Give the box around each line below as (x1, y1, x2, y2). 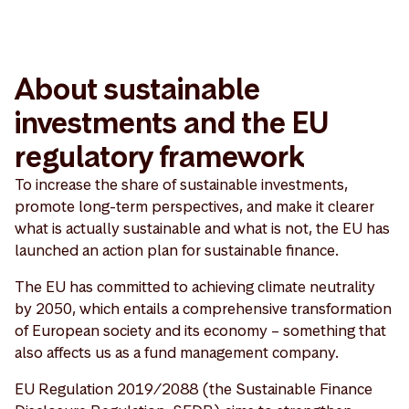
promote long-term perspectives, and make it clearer (15, 195, 374, 216)
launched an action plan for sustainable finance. (15, 239, 339, 260)
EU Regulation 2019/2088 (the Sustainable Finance (15, 378, 372, 399)
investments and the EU (15, 102, 329, 142)
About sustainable (15, 68, 260, 109)
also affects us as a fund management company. (15, 341, 339, 362)
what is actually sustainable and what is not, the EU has (15, 217, 390, 238)
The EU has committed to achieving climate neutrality (15, 276, 375, 297)
